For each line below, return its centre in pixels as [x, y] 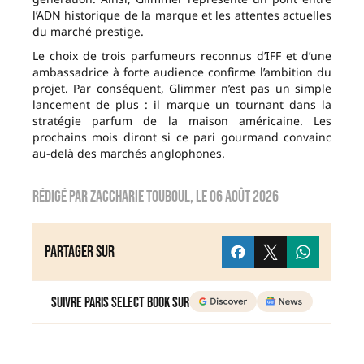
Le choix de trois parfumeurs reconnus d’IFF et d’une [182, 56]
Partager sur [80, 252]
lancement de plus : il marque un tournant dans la [182, 105]
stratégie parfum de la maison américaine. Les [182, 121]
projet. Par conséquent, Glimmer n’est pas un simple [182, 89]
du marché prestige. [88, 32]
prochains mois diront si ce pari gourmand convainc [182, 137]
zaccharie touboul [140, 197]
